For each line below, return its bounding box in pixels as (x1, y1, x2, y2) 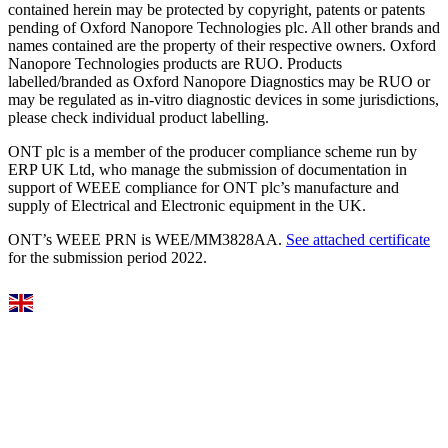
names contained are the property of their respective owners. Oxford (8, 37, 436, 55)
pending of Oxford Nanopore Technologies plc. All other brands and (8, 19, 440, 37)
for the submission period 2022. (8, 249, 207, 267)
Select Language (8, 274, 113, 292)
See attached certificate (286, 231, 430, 249)
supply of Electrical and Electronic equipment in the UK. (8, 197, 366, 215)
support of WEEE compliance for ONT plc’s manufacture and (8, 179, 399, 197)
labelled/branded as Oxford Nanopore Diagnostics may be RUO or (8, 73, 430, 91)
